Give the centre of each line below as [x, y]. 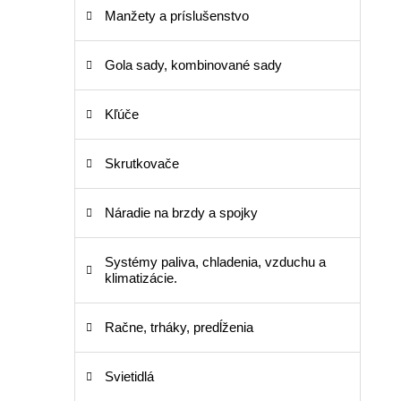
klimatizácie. [141, 278]
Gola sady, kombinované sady [193, 65]
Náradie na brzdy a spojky [181, 213]
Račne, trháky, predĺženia [179, 328]
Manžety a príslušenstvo [177, 16]
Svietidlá [129, 377]
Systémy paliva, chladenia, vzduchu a [215, 262]
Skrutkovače [142, 164]
